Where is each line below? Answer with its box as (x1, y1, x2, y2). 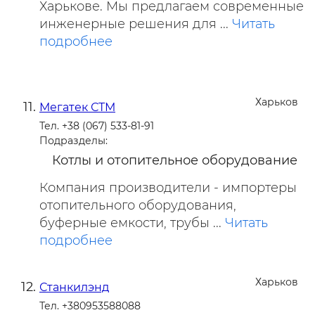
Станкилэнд (39, 281, 109, 294)
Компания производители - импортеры (39, 180, 297, 195)
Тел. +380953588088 (39, 300, 141, 312)
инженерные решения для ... (39, 16, 232, 32)
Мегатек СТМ (39, 101, 115, 114)
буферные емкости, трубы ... (39, 215, 225, 231)
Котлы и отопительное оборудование (52, 153, 297, 168)
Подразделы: (39, 134, 108, 147)
